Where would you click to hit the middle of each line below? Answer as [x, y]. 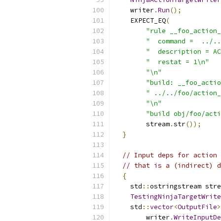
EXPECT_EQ [140, 20]
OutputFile [197, 207]
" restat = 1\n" [178, 62]
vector [162, 207]
